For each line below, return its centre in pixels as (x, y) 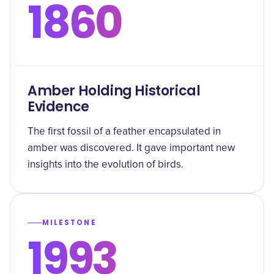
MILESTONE (69, 223)
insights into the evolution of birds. (106, 165)
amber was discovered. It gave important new (131, 148)
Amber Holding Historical (114, 91)
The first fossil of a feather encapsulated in (124, 132)
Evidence (58, 107)
